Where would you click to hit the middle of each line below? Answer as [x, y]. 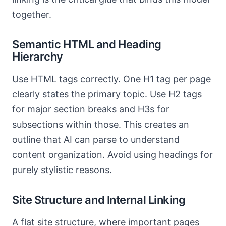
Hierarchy [38, 56]
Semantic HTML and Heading [87, 44]
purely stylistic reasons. [62, 170]
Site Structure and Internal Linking [99, 200]
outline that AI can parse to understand [96, 139]
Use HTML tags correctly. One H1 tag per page [111, 79]
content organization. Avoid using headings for [112, 155]
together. [32, 14]
